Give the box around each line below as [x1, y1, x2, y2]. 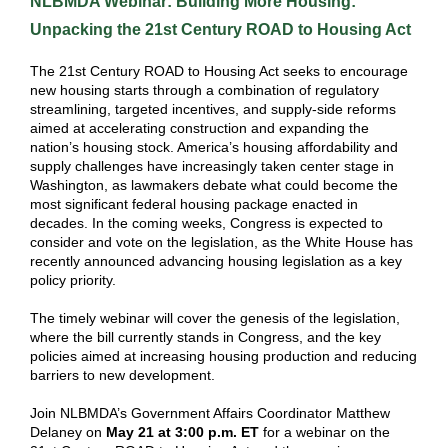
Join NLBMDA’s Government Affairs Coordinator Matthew [30, 405, 390, 421]
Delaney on [30, 424, 106, 440]
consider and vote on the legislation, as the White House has [30, 234, 413, 250]
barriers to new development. [30, 367, 219, 383]
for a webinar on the [259, 424, 390, 440]
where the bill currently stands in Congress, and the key [30, 329, 381, 345]
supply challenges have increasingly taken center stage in [30, 158, 394, 174]
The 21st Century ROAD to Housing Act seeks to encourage [30, 63, 408, 79]
